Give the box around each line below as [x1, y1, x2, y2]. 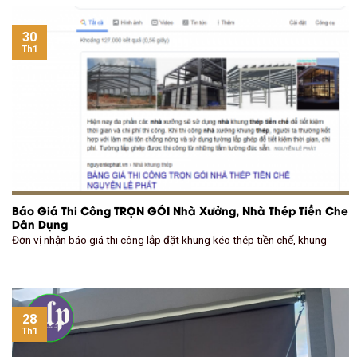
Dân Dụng [12, 215, 68, 232]
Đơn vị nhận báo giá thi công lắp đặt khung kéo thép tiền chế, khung [12, 233, 327, 247]
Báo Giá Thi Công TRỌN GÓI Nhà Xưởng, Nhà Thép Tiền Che [12, 202, 348, 218]
